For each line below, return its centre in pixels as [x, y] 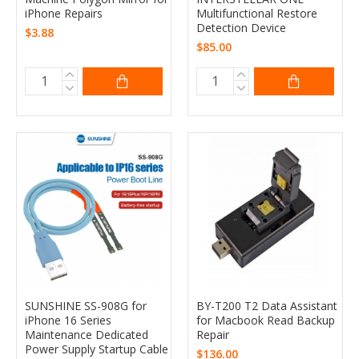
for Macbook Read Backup [265, 320]
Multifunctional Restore [256, 13]
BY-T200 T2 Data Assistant [266, 305]
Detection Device [241, 27]
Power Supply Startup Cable [97, 349]
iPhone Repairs [64, 13]
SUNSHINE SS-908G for [86, 305]
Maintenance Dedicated [87, 334]
